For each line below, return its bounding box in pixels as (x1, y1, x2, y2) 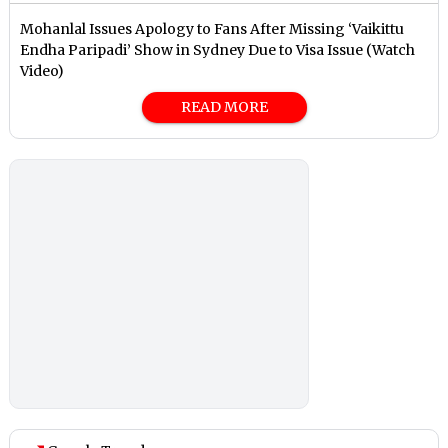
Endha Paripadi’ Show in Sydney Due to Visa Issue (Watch (20, 41, 416, 60)
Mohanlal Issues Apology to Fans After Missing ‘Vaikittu (20, 20, 405, 39)
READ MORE (180, 98, 268, 117)
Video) (20, 62, 65, 81)
